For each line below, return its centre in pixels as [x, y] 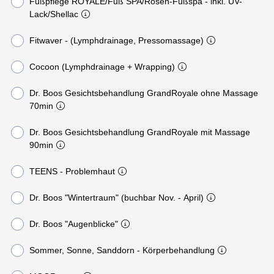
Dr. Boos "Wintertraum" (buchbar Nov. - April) [116, 197]
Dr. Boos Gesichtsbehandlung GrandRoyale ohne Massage [143, 93]
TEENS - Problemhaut [72, 171]
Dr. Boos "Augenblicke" [73, 224]
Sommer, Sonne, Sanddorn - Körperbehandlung [122, 250]
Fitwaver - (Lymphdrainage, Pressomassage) [116, 40]
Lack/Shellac [54, 14]
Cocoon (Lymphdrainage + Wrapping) [102, 66]
